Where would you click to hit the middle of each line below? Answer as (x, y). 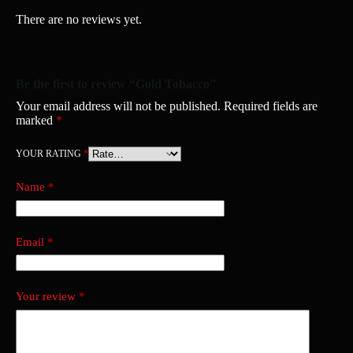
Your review (47, 297)
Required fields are (271, 106)
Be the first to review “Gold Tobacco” (116, 84)
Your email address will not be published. (118, 106)
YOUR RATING (50, 154)
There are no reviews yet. (79, 20)
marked (36, 121)
